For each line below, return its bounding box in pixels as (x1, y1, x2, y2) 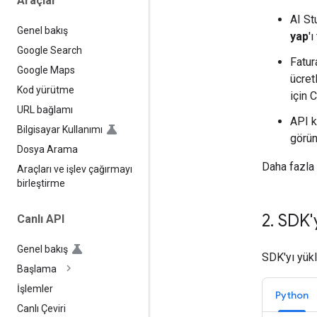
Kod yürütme (17, 83, 74, 96)
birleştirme (17, 177, 65, 189)
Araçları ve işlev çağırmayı (17, 163, 132, 175)
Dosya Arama (17, 143, 78, 155)
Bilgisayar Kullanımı (17, 123, 103, 135)
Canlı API (17, 212, 64, 226)
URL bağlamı (17, 103, 73, 115)
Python (275, 288, 309, 301)
